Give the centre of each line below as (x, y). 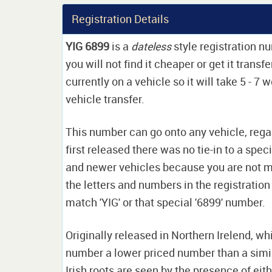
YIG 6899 (87, 46)
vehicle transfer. (105, 99)
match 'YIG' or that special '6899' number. (165, 202)
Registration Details (120, 19)
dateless (151, 46)
